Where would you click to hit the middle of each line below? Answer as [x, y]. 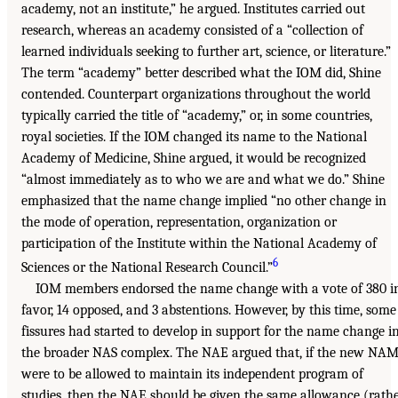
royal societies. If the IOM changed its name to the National [194, 137]
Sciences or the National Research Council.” [147, 268]
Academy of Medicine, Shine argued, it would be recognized [194, 159]
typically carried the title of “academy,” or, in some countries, [197, 116]
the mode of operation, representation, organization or [179, 223]
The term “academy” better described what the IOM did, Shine [201, 73]
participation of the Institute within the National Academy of [199, 244]
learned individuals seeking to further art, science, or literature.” [206, 52]
